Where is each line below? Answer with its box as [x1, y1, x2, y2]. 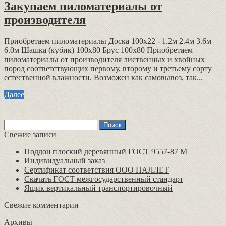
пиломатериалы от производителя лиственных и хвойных [4, 54, 205, 64]
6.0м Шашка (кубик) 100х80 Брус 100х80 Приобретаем [4, 45, 193, 54]
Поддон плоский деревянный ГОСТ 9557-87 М [24, 147, 187, 156]
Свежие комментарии [4, 200, 79, 209]
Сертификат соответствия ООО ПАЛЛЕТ [24, 165, 169, 174]
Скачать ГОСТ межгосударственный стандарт [24, 174, 183, 183]
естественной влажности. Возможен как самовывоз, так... [4, 73, 203, 82]
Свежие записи [4, 130, 56, 139]
